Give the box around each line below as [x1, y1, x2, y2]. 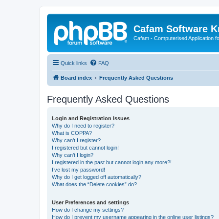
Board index [61, 74, 92, 81]
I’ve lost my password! [52, 166, 105, 173]
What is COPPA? [52, 130, 92, 136]
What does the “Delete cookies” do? [52, 181, 137, 187]
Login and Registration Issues [52, 115, 130, 121]
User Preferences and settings [52, 199, 129, 205]
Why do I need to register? [52, 122, 114, 129]
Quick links [61, 60, 87, 66]
